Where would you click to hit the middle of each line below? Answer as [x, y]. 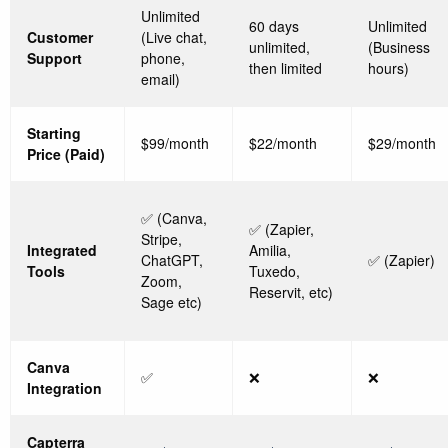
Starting [54, 133]
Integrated [62, 250]
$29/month [402, 143]
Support [54, 58]
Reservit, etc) [291, 292]
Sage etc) [171, 302]
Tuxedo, [274, 271]
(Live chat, [174, 37]
